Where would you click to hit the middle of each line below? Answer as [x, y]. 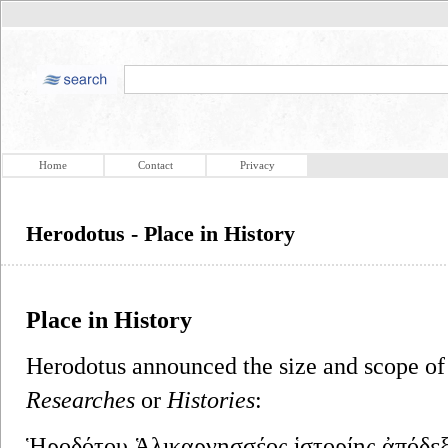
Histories [211, 399]
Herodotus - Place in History [160, 233]
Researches [80, 399]
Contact [155, 165]
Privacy [257, 165]
